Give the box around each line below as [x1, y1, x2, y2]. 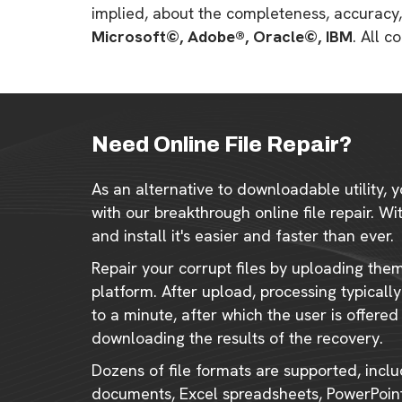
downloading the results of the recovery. [92, 328, 383, 348]
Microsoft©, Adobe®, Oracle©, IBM [92, 26, 353, 47]
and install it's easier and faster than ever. [92, 225, 394, 246]
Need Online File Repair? [92, 133, 352, 156]
